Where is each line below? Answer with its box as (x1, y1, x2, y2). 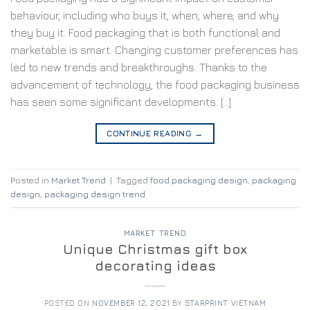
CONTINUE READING (107, 127, 195, 138)
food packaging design (150, 175, 248, 186)
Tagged (116, 175, 150, 186)
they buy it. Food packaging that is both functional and (10, 26, 280, 39)
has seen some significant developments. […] (10, 95, 231, 108)
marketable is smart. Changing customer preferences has (10, 43, 298, 56)
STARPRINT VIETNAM (184, 298, 266, 307)
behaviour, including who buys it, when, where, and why (10, 8, 279, 21)
